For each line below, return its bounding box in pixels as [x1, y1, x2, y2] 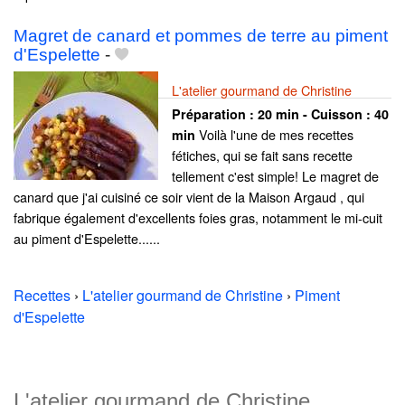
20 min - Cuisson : [258, 104, 374, 123]
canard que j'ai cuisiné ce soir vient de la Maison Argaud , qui [14, 186, 364, 206]
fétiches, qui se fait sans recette [172, 145, 353, 165]
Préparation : [172, 104, 258, 123]
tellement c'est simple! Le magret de [172, 165, 379, 185]
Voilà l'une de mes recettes [195, 124, 353, 144]
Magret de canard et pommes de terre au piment [14, 25, 388, 45]
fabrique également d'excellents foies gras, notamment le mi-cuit [14, 207, 382, 227]
